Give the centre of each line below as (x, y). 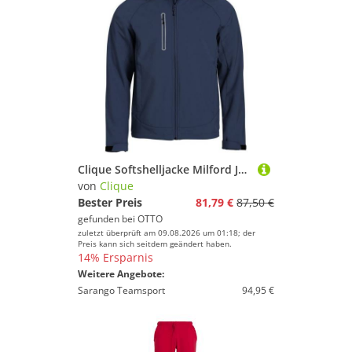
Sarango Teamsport (121, 290)
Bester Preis (110, 202)
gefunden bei (108, 219)
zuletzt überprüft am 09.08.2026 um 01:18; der (167, 233)
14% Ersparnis (115, 257)
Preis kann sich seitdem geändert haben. (155, 244)
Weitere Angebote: (121, 274)
